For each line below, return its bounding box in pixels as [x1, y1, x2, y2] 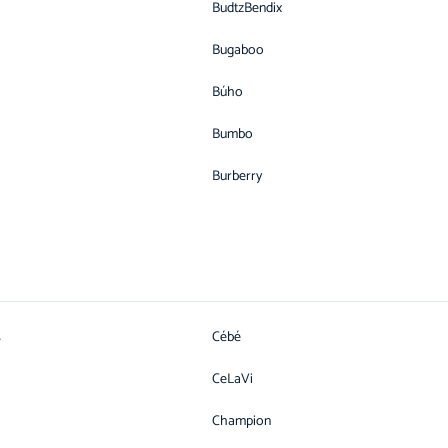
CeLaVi [212, 368, 253, 391]
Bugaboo [212, 39, 264, 62]
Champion [212, 410, 271, 433]
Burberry [212, 165, 262, 188]
